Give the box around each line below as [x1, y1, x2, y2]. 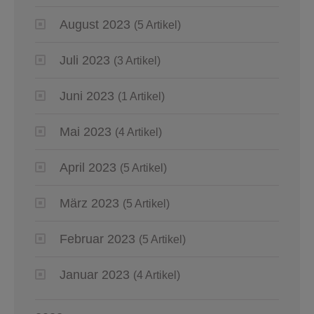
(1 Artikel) [118, 90, 165, 103]
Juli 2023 [60, 53, 110, 68]
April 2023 [60, 161, 116, 175]
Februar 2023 [60, 232, 135, 247]
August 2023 [60, 18, 130, 32]
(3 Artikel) [114, 55, 161, 67]
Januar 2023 [60, 268, 130, 282]
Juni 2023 [60, 89, 114, 104]
